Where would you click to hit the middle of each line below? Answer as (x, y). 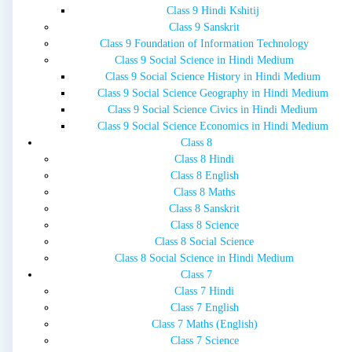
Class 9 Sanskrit (204, 27)
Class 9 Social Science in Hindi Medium (204, 60)
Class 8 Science (204, 225)
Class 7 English (204, 308)
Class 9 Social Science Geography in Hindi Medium (213, 93)
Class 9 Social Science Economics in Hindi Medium (213, 126)
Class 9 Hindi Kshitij (213, 11)
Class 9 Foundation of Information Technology (204, 44)
